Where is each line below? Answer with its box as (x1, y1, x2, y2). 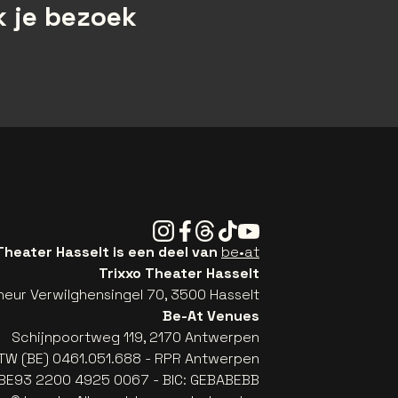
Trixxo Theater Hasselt (99, 264, 259, 283)
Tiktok (216, 219, 257, 239)
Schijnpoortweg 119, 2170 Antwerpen (12, 328, 259, 347)
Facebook (173, 219, 241, 239)
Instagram (152, 219, 219, 239)
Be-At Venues (163, 306, 259, 326)
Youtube (237, 219, 293, 239)
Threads (195, 219, 250, 239)
